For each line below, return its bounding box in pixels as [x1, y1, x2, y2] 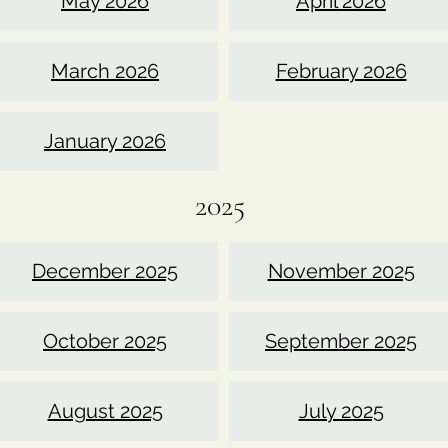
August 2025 [47, 399, 163, 423]
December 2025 [32, 259, 178, 283]
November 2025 [267, 259, 415, 283]
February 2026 [275, 59, 407, 83]
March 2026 [51, 59, 159, 83]
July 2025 [298, 399, 384, 423]
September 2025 [265, 329, 417, 353]
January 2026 [44, 129, 166, 153]
